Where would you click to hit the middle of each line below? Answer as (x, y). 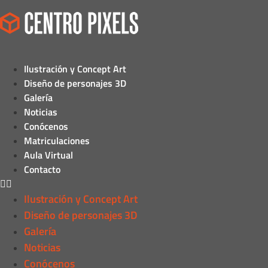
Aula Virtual (48, 155)
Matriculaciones (57, 141)
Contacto (42, 169)
